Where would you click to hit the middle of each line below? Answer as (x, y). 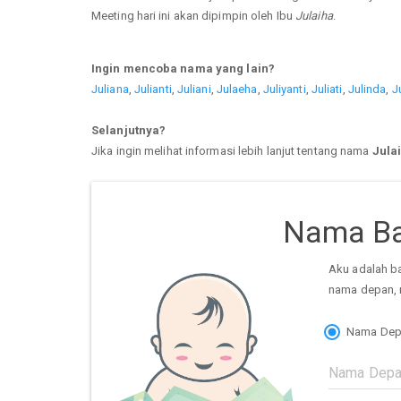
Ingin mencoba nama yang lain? (183, 68)
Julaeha (237, 89)
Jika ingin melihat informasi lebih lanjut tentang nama (232, 150)
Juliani (194, 89)
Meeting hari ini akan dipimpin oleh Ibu (193, 15)
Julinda (367, 89)
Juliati (327, 89)
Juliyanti (284, 89)
